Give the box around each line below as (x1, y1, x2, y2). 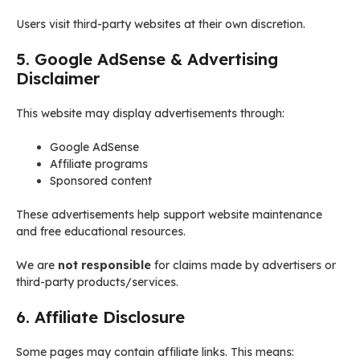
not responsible (58, 258, 151, 272)
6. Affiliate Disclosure (16, 307, 185, 327)
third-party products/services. (16, 275, 178, 289)
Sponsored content (50, 174, 152, 188)
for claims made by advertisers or (151, 258, 336, 272)
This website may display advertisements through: (16, 106, 284, 121)
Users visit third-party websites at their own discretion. (16, 17, 305, 31)
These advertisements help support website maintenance (16, 207, 322, 222)
